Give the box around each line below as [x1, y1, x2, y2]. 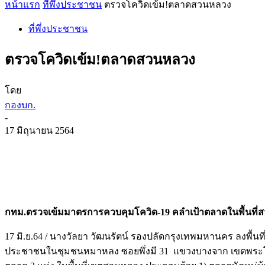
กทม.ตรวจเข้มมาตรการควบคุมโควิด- [5, 206, 160, 217]
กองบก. [5, 99, 35, 110]
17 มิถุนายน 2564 [5, 125, 74, 135]
